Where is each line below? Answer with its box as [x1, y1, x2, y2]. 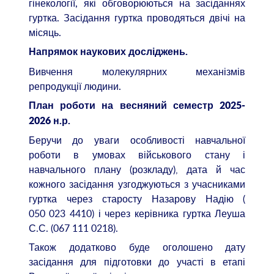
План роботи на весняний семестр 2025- [28, 100, 246, 111]
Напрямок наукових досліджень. [28, 47, 188, 57]
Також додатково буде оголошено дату [28, 240, 246, 254]
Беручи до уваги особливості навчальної [28, 133, 246, 147]
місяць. [28, 26, 61, 40]
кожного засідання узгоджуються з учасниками [28, 177, 246, 191]
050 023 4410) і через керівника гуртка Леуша [28, 206, 246, 220]
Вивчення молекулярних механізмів [28, 64, 246, 78]
